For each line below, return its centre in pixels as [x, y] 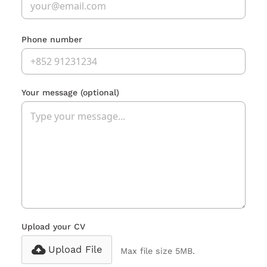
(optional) [100, 93]
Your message [51, 93]
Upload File [75, 250]
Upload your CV [53, 227]
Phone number [52, 40]
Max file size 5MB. [158, 251]
